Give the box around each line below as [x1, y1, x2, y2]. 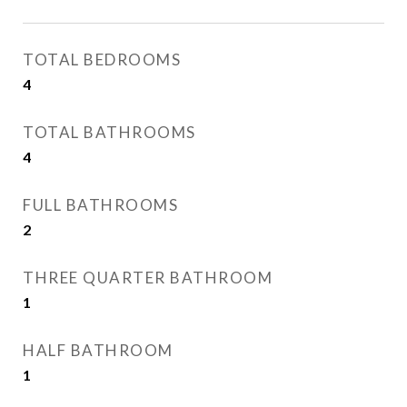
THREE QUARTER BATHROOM [23, 268, 273, 287]
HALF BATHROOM [23, 341, 174, 360]
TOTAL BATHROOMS [23, 123, 196, 142]
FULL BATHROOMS [23, 195, 178, 214]
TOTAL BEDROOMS [23, 50, 181, 69]
